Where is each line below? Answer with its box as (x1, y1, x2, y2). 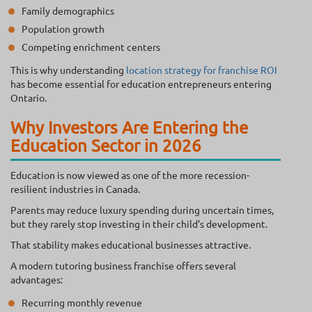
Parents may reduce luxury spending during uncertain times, (10, 203, 274, 217)
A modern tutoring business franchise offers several (10, 259, 236, 272)
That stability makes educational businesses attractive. (10, 238, 251, 251)
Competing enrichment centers (22, 40, 160, 54)
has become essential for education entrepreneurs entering (10, 77, 272, 91)
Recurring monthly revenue (22, 296, 142, 309)
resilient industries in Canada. (10, 182, 140, 196)
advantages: (10, 273, 63, 286)
